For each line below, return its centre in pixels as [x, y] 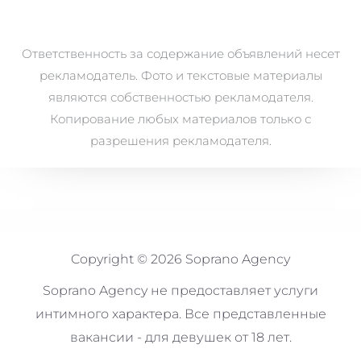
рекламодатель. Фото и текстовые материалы [180, 75]
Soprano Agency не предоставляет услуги [180, 290]
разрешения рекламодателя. [180, 140]
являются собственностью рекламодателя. [180, 97]
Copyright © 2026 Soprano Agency [180, 259]
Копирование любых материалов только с [180, 118]
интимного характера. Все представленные [180, 313]
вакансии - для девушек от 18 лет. [180, 337]
